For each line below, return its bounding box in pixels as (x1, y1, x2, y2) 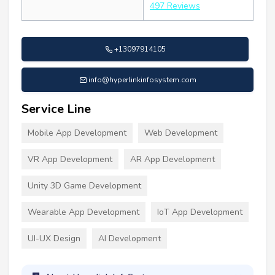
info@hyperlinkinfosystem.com (88, 75, 196, 85)
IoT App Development (157, 206, 242, 218)
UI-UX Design (28, 233, 80, 244)
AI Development (98, 233, 161, 244)
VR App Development (28, 153, 112, 165)
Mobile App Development (28, 127, 126, 139)
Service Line (21, 101, 91, 117)
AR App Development (130, 153, 215, 165)
